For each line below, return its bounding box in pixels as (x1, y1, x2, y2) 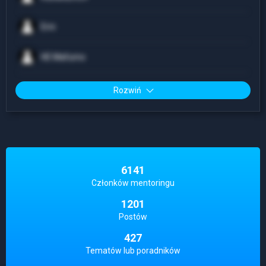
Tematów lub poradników (85, 246, 180, 256)
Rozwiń (113, 85, 141, 96)
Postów (119, 212, 147, 222)
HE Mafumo (41, 52, 85, 62)
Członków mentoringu (91, 178, 175, 188)
